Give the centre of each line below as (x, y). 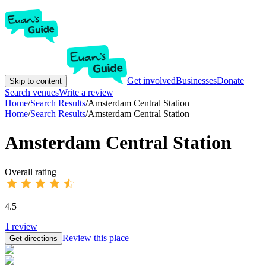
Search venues (32, 92)
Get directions (34, 238)
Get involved (151, 80)
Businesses (196, 80)
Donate (230, 80)
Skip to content (36, 81)
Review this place (96, 237)
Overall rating (31, 172)
